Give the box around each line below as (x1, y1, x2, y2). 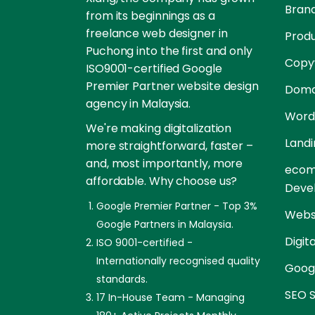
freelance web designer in (86, 25, 228, 42)
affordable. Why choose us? (86, 173, 238, 190)
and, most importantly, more (86, 155, 243, 172)
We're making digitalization (86, 120, 232, 137)
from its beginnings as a (86, 8, 215, 25)
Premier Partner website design (86, 78, 259, 95)
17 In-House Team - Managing (96, 290, 245, 305)
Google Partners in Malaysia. (96, 217, 233, 232)
